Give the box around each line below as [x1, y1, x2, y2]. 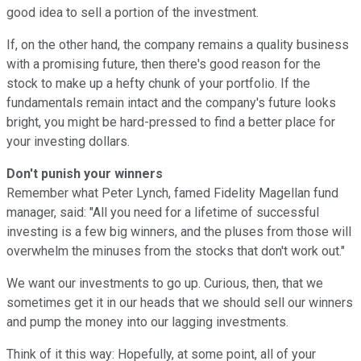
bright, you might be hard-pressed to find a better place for [6, 114, 335, 130]
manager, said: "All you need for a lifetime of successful [6, 204, 319, 220]
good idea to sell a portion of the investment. [6, 4, 259, 20]
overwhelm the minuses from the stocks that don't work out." [6, 243, 345, 259]
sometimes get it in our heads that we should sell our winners [6, 294, 353, 310]
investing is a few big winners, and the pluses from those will [6, 223, 351, 239]
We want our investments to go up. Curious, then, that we [6, 275, 323, 291]
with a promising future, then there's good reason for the [6, 56, 321, 72]
